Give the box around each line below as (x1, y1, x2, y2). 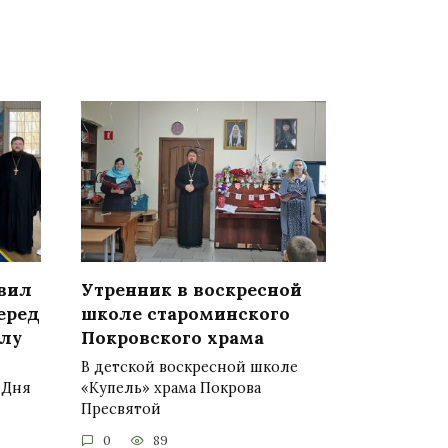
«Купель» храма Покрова (81, 378, 261, 397)
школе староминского (81, 301, 290, 325)
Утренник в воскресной (81, 277, 302, 301)
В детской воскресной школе (81, 357, 298, 376)
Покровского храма (81, 325, 264, 349)
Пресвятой (81, 399, 161, 418)
